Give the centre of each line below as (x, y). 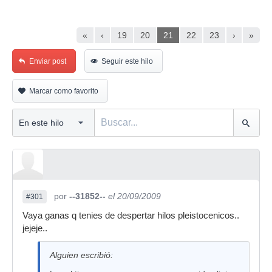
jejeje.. (35, 228)
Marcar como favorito (64, 91)
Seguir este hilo (127, 61)
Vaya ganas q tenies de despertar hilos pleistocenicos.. (131, 216)
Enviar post (48, 61)
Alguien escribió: (81, 255)
